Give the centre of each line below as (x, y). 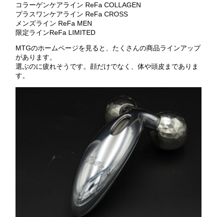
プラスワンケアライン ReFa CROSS (71, 14)
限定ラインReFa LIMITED (55, 32)
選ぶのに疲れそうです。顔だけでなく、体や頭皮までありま (107, 67)
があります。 (36, 57)
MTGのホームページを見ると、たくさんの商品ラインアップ (108, 48)
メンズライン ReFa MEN (54, 23)
